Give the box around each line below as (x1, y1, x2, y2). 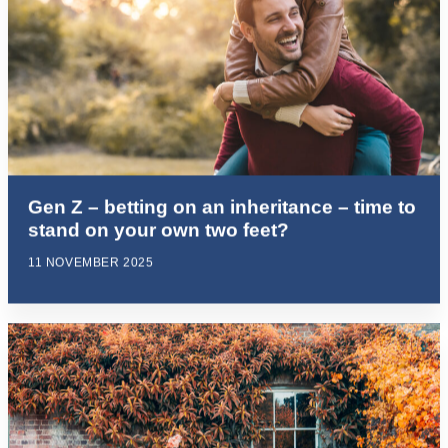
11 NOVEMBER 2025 (28, 255, 154, 270)
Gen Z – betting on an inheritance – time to (28, 196, 416, 218)
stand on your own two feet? (28, 219, 289, 241)
